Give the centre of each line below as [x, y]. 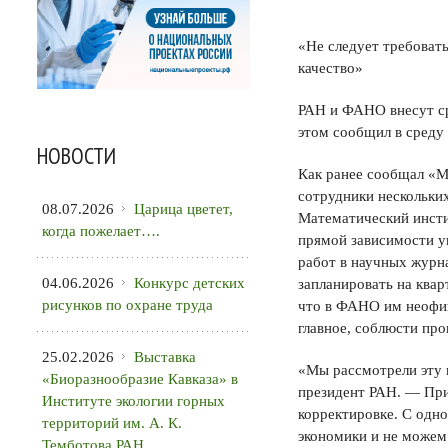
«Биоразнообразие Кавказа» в [140, 378]
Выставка [165, 356]
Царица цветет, [183, 208]
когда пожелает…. [101, 230]
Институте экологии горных [133, 400]
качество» [330, 68]
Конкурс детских [189, 282]
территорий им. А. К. [112, 422]
